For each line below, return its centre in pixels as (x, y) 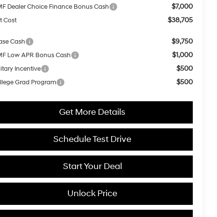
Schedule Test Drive (92, 139)
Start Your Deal (92, 166)
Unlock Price (92, 193)
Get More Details (92, 112)
